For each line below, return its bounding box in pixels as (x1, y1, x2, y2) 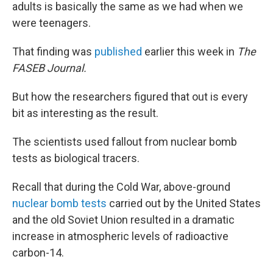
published (94, 45, 142, 58)
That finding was (12, 45, 94, 58)
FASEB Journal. (12, 62, 87, 74)
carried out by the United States (107, 197, 261, 210)
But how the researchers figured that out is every (12, 90, 248, 103)
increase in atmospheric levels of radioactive (12, 230, 229, 243)
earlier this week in (142, 45, 237, 58)
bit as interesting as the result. (12, 107, 158, 119)
